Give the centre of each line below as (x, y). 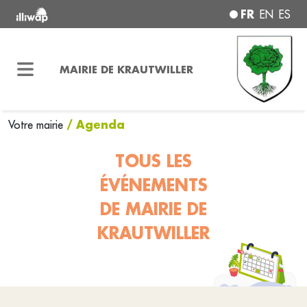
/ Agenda (96, 124)
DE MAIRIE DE (153, 209)
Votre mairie (37, 125)
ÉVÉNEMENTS (153, 185)
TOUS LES (153, 161)
